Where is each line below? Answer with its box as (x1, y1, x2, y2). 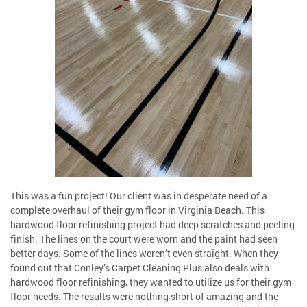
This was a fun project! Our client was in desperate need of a (10, 188, 267, 202)
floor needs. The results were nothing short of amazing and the (10, 289, 278, 303)
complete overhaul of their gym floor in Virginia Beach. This (10, 203, 265, 217)
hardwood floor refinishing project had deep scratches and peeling (10, 217, 295, 231)
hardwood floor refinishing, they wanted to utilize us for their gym (10, 275, 291, 288)
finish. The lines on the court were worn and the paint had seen (10, 232, 278, 245)
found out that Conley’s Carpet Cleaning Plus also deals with (10, 260, 269, 274)
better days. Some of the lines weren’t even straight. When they (10, 246, 278, 260)
